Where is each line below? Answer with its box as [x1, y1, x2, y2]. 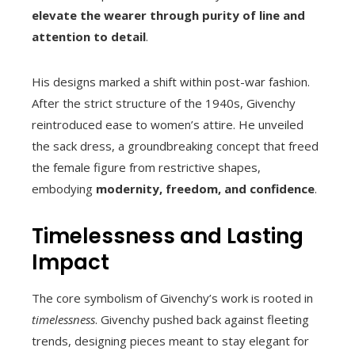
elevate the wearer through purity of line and [32, 7, 305, 23]
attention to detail [32, 29, 146, 44]
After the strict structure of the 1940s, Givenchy [32, 95, 296, 111]
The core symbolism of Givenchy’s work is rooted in [32, 290, 313, 306]
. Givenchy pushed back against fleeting [95, 311, 309, 327]
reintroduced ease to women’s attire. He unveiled [32, 116, 303, 132]
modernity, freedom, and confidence [96, 181, 315, 197]
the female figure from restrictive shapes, [32, 159, 261, 175]
